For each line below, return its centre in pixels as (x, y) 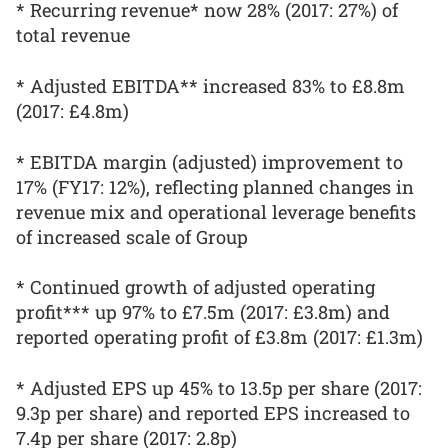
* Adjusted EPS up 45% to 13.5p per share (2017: (219, 387)
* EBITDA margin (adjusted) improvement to (209, 161)
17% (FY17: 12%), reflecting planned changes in (215, 186)
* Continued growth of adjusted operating (195, 287)
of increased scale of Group (132, 236)
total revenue (73, 35)
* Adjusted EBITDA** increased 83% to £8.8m (210, 85)
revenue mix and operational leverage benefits (216, 211)
